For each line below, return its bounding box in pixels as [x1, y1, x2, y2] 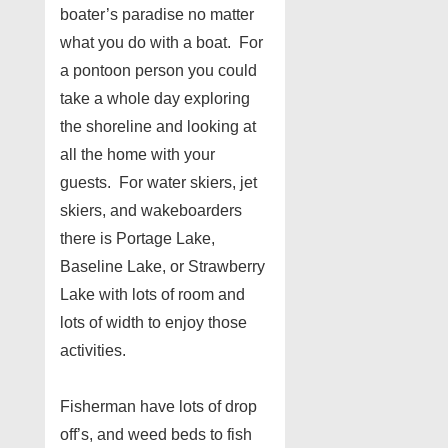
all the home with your [60, 145, 215, 163]
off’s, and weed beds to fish [60, 425, 252, 443]
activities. [60, 341, 126, 359]
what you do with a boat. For [60, 33, 263, 51]
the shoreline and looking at [60, 117, 256, 135]
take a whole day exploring [60, 89, 250, 107]
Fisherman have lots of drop [60, 397, 257, 415]
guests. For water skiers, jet [60, 173, 257, 191]
